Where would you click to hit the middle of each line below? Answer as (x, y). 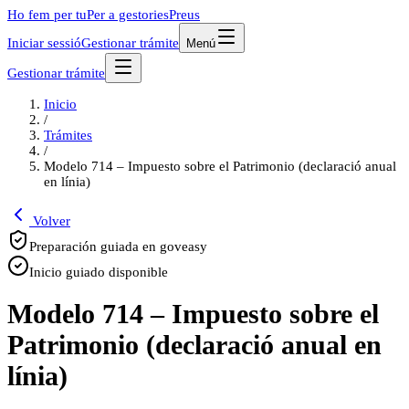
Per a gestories (128, 15)
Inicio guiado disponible (99, 272)
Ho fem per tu (47, 15)
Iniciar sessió (44, 43)
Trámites (68, 135)
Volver (50, 221)
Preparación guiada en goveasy (118, 246)
